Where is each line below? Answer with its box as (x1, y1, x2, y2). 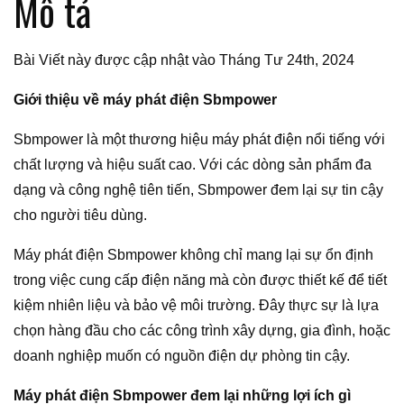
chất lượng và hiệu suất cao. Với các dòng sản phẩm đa (14, 157, 372, 173)
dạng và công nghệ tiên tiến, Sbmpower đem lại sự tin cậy (14, 182, 383, 198)
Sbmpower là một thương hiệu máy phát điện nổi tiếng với (14, 132, 385, 148)
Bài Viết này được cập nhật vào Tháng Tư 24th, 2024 (14, 52, 354, 69)
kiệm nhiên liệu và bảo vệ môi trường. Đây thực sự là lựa (14, 298, 379, 314)
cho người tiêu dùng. (14, 207, 147, 224)
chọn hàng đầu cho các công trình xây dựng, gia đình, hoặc (14, 323, 390, 339)
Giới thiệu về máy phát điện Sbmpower (14, 92, 277, 108)
